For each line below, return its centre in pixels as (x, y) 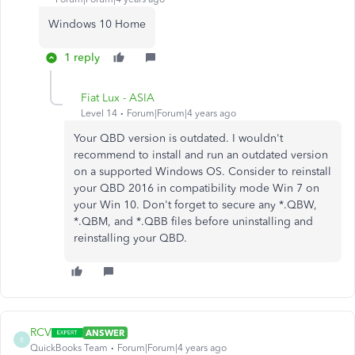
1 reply (82, 57)
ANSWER (105, 332)
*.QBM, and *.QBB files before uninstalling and (193, 221)
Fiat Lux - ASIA (118, 98)
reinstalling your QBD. (130, 238)
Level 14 (99, 113)
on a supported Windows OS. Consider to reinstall (202, 172)
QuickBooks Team (69, 348)
